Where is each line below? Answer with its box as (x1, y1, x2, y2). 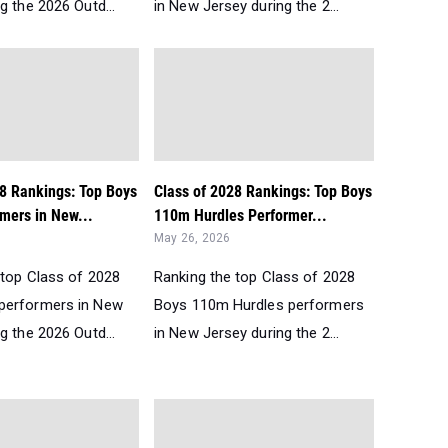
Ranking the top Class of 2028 (154, 268, 355, 286)
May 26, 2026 (154, 231, 231, 245)
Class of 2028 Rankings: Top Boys (154, 182, 372, 201)
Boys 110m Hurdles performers (154, 296, 364, 314)
